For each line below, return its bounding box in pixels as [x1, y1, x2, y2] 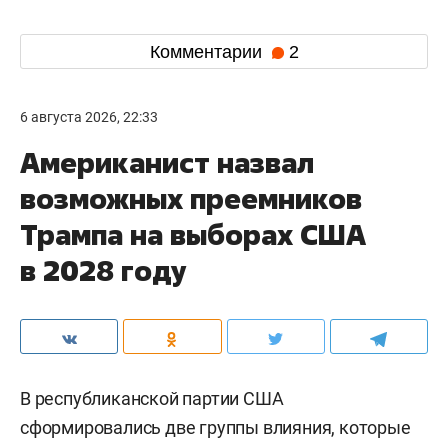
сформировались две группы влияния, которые [20, 417, 411, 439]
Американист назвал [20, 144, 314, 182]
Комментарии [149, 41, 267, 62]
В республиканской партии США [20, 388, 284, 410]
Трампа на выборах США [20, 216, 366, 254]
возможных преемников [20, 180, 362, 218]
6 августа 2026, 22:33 [20, 109, 158, 126]
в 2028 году [20, 252, 187, 290]
